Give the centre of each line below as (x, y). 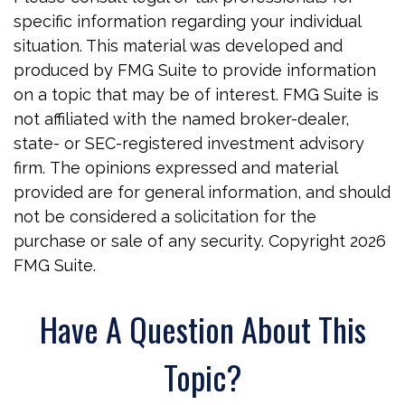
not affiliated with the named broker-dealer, (181, 119)
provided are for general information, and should (202, 192)
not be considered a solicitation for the (165, 217)
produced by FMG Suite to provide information (195, 70)
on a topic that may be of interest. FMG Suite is (196, 94)
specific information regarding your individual (187, 21)
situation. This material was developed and (178, 46)
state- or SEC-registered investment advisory (189, 143)
